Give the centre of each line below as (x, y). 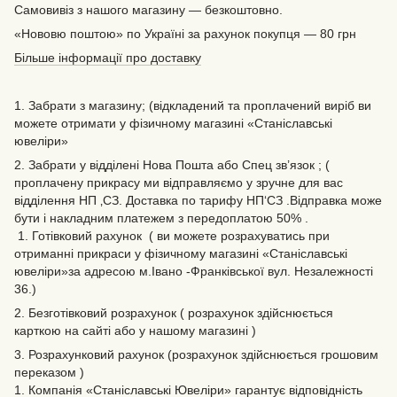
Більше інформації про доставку (108, 58)
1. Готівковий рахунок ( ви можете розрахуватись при (172, 236)
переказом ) (49, 372)
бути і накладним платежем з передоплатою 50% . (161, 218)
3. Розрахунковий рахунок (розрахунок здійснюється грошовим (196, 354)
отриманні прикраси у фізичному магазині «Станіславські (181, 253)
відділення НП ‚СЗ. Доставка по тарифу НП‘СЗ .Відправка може (198, 200)
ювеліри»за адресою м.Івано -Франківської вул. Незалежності (194, 271)
